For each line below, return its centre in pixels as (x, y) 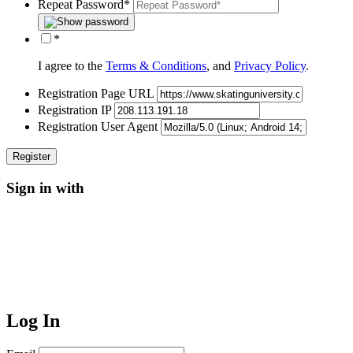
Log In (33, 320)
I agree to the (72, 66)
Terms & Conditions (156, 66)
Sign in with (45, 188)
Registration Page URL (96, 94)
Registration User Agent (98, 127)
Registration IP (74, 110)
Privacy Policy (270, 66)
